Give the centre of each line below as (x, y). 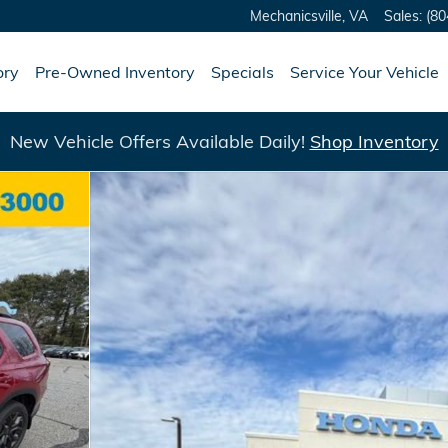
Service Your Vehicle (364, 71)
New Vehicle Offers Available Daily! (159, 141)
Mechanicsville (296, 15)
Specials (242, 71)
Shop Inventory (374, 141)
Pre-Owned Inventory (115, 71)
